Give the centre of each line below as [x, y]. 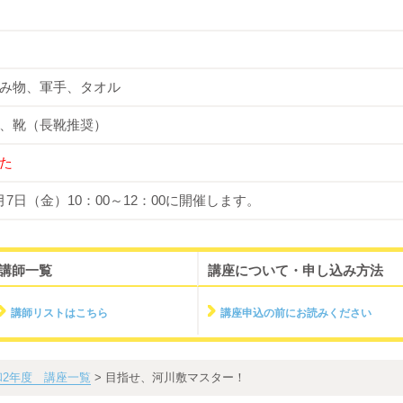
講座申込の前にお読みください [296, 313]
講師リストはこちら [59, 313]
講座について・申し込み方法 [296, 270]
